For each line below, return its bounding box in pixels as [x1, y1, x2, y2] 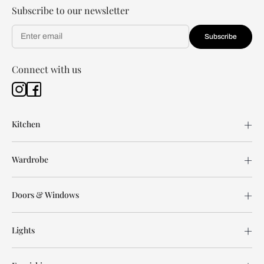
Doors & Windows [12, 189, 79, 200]
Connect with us [12, 63, 81, 75]
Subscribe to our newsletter [12, 4, 129, 16]
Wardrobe [12, 154, 48, 165]
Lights [12, 225, 35, 236]
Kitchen [12, 118, 40, 130]
